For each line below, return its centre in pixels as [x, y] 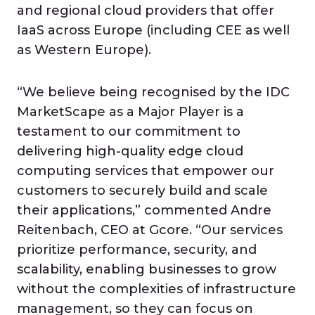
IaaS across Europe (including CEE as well [153, 30]
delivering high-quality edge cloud [130, 151]
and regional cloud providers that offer [146, 11]
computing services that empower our [146, 171]
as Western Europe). [84, 50]
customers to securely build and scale [142, 191]
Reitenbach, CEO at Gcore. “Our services [150, 230]
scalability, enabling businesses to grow [147, 269]
